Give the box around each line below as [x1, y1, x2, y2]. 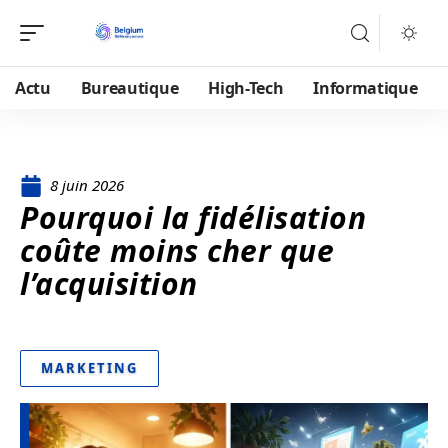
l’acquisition [20, 263, 198, 304]
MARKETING [41, 359, 138, 377]
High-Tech [208, 77, 284, 99]
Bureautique [80, 77, 179, 99]
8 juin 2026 [50, 175, 124, 195]
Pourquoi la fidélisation [20, 197, 366, 238]
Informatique [313, 77, 418, 99]
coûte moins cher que [20, 230, 334, 271]
